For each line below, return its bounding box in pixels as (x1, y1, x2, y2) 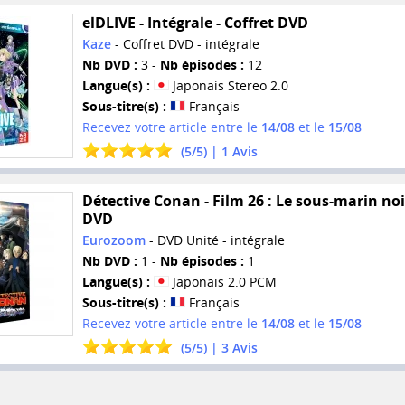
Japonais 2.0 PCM (168, 272, 277, 290)
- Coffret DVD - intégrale (110, 35, 259, 53)
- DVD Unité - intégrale (145, 231, 285, 249)
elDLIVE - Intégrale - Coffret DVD (81, 13, 308, 33)
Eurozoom (81, 231, 146, 249)
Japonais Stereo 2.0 (168, 77, 288, 95)
